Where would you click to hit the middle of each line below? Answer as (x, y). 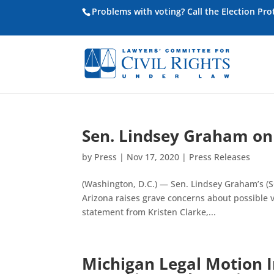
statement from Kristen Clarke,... (149, 212)
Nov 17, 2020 (153, 157)
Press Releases (220, 157)
